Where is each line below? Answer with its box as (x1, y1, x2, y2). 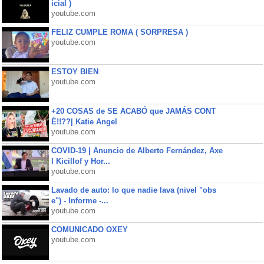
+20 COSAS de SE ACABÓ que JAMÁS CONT (51, 107, 216, 115)
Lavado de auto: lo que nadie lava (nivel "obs (51, 186, 216, 194)
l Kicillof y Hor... (51, 157, 110, 166)
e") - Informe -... (51, 196, 108, 205)
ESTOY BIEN (51, 67, 98, 76)
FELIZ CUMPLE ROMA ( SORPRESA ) (51, 28, 188, 37)
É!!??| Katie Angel (51, 117, 117, 126)
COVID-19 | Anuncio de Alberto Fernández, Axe (51, 146, 223, 155)
